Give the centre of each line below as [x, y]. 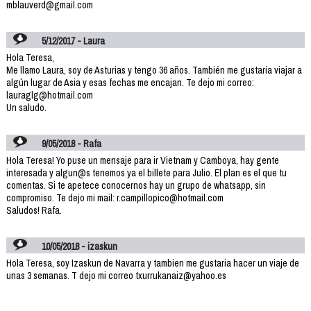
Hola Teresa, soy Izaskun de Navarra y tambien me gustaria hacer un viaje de [152, 263]
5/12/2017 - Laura [74, 41]
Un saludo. [26, 107]
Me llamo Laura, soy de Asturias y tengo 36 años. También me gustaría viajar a [154, 70]
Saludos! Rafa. [34, 210]
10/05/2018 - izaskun [80, 246]
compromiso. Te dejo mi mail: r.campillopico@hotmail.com [115, 197]
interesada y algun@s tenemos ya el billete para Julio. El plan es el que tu [146, 173]
